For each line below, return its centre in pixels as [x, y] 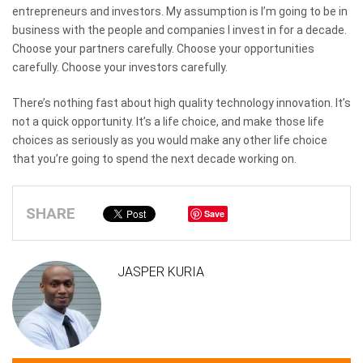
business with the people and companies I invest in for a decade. [179, 30]
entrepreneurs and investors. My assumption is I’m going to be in [180, 12]
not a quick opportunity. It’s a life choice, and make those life [168, 121]
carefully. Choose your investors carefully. [120, 68]
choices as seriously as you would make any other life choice [170, 140]
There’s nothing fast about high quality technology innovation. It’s [181, 102]
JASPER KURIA [161, 271]
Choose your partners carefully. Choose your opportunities [163, 49]
